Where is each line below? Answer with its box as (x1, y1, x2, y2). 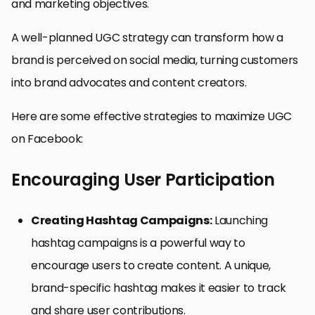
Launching (212, 212, 269, 229)
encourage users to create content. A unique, (31, 257, 271, 274)
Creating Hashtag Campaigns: (31, 212, 212, 229)
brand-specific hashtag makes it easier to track (31, 279, 286, 296)
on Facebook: (11, 130, 84, 147)
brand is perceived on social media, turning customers (11, 51, 299, 68)
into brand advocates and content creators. (11, 74, 247, 91)
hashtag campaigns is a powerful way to (31, 234, 245, 251)
